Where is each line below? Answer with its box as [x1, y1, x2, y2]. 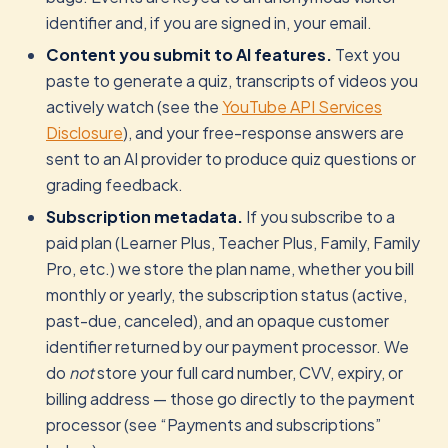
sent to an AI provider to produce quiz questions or [46, 148, 416, 169]
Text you [332, 44, 400, 65]
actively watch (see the [46, 96, 222, 117]
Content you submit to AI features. [46, 44, 332, 65]
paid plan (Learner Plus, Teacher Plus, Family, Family [46, 232, 420, 253]
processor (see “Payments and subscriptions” [46, 414, 381, 435]
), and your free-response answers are [123, 122, 404, 143]
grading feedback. [46, 174, 183, 195]
